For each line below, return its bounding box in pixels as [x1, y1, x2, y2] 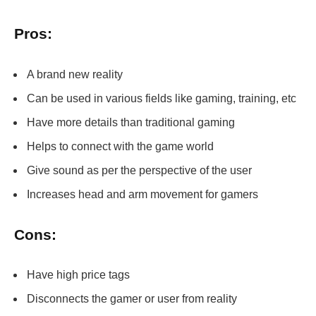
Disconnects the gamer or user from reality [27, 293, 237, 305]
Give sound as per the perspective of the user [27, 164, 252, 176]
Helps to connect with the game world [27, 140, 214, 152]
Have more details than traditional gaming [27, 116, 235, 128]
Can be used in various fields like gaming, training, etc [27, 92, 296, 104]
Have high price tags [27, 269, 130, 281]
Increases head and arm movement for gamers [27, 188, 258, 200]
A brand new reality [27, 68, 123, 80]
